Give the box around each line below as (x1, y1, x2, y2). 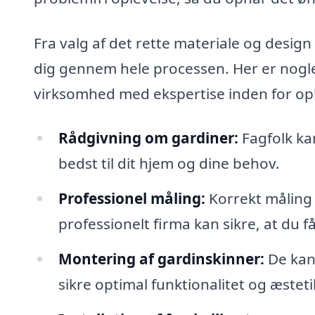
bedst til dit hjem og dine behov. (58, 153, 280, 174)
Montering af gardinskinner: (58, 248, 264, 269)
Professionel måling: (58, 188, 205, 209)
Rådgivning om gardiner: (58, 128, 238, 148)
